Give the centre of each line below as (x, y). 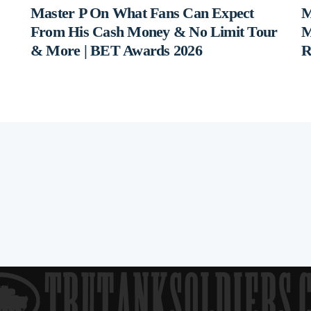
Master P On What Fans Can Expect (142, 13)
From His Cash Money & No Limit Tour (154, 32)
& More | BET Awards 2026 (116, 51)
